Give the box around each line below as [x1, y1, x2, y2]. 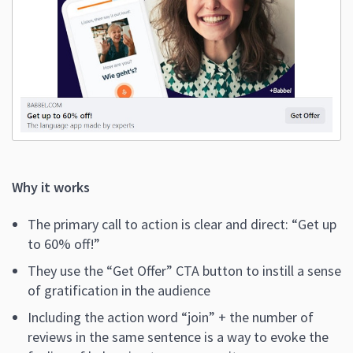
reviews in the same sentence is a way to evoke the [28, 328, 329, 347]
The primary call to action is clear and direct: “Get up [28, 215, 336, 234]
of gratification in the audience [28, 281, 210, 300]
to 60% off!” [28, 235, 100, 254]
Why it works [12, 178, 90, 197]
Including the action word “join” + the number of [28, 308, 314, 327]
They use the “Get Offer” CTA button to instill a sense [28, 262, 341, 281]
